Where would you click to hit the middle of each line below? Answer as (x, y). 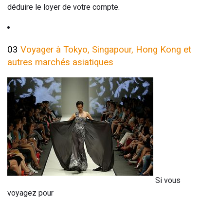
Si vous (167, 181)
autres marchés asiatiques (60, 62)
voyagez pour (30, 193)
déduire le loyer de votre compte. (64, 7)
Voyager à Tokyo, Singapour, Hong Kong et (106, 49)
